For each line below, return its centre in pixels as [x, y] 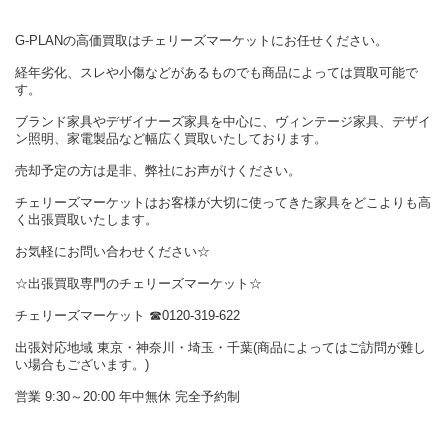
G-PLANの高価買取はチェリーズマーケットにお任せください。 [201, 41]
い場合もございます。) [82, 365]
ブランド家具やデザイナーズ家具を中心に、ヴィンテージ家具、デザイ [223, 122]
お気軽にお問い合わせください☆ [112, 252]
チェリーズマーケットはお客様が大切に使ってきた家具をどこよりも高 [223, 203]
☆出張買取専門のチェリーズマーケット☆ [138, 284]
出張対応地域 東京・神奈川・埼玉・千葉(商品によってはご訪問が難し [220, 348]
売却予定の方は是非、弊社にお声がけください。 [158, 171]
